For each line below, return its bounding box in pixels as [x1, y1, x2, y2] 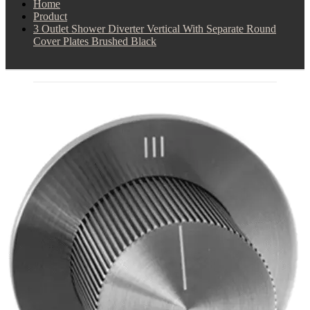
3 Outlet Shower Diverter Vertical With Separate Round [33, 22, 276, 35]
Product [33, 10, 67, 22]
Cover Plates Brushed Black [33, 35, 156, 47]
